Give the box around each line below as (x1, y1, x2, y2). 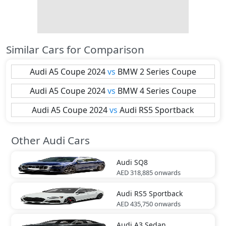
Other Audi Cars (11, 133, 90, 147)
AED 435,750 (117, 199, 153, 208)
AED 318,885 (117, 167, 153, 177)
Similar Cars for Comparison (6, 42, 144, 56)
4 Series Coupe (140, 85, 196, 96)
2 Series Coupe (140, 66, 196, 77)
